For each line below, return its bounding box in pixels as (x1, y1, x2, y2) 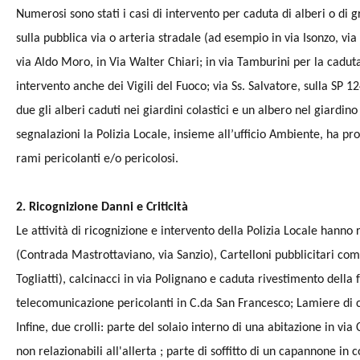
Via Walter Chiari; (108, 56, 206, 69)
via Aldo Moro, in (15, 56, 109, 69)
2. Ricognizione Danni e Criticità (15, 201, 188, 214)
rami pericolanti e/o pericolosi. (15, 153, 178, 166)
